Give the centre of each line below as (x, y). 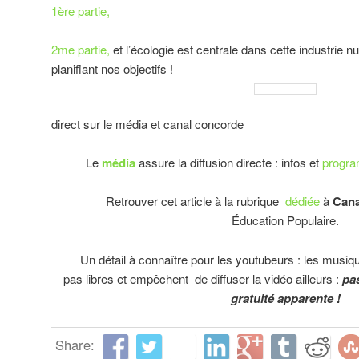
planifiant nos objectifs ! (112, 69)
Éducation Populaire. (285, 220)
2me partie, (82, 50)
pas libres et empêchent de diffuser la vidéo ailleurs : (203, 278)
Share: (75, 344)
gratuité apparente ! (285, 298)
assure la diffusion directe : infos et (227, 162)
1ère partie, (81, 10)
